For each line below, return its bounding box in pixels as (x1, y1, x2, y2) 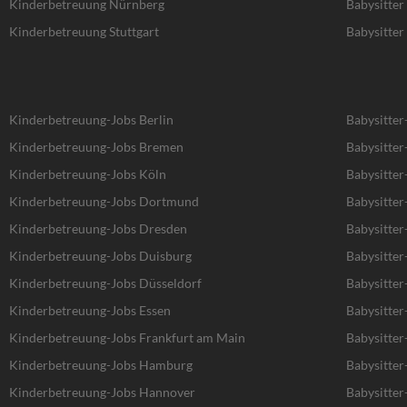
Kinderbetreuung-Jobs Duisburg (9, 247, 192, 263)
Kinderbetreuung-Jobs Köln (9, 165, 166, 182)
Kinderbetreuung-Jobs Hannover (9, 383, 195, 400)
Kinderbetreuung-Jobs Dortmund (9, 193, 199, 209)
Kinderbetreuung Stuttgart (9, 23, 159, 39)
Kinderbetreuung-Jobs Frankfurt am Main (9, 329, 245, 345)
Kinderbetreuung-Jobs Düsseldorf (9, 274, 202, 291)
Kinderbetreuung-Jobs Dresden (9, 220, 187, 236)
